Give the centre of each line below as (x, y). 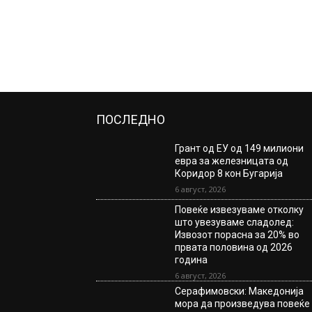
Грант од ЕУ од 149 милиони (240, 149)
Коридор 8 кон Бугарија (229, 174)
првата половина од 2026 (234, 248)
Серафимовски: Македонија (240, 291)
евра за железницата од (232, 161)
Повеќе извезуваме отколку (240, 210)
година (192, 260)
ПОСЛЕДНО (131, 120)
